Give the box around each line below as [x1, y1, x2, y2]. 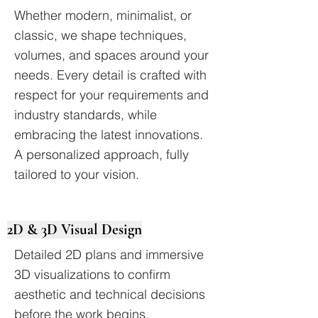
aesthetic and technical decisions [14, 286, 205, 302]
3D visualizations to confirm [14, 266, 170, 283]
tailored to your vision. [14, 166, 139, 182]
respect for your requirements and [14, 87, 209, 103]
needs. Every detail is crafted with [14, 67, 207, 83]
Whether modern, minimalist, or [14, 7, 192, 23]
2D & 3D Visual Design [7, 221, 142, 238]
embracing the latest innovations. [14, 126, 203, 143]
